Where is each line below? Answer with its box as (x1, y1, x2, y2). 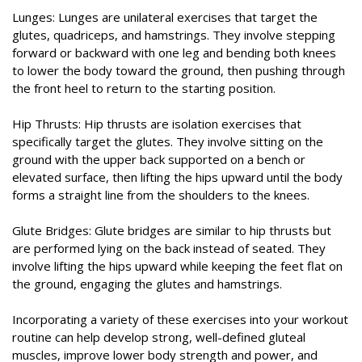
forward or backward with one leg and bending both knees (12, 44, 336, 61)
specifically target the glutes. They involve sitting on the (12, 133, 323, 150)
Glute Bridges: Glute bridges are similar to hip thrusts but (12, 222, 331, 239)
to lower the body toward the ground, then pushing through (12, 62, 345, 79)
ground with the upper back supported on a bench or (12, 151, 305, 168)
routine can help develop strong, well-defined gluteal (12, 329, 305, 346)
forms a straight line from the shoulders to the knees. (12, 187, 309, 204)
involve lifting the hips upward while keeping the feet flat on (12, 258, 343, 275)
